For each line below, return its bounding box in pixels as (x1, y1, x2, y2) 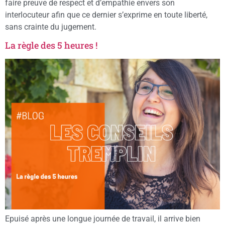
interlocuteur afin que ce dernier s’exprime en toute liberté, (5, 10, 207, 20)
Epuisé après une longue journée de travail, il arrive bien (5, 214, 200, 224)
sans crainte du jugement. (5, 22, 96, 32)
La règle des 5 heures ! (5, 39, 99, 52)
